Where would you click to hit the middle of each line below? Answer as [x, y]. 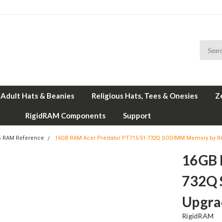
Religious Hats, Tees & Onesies [145, 96]
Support [137, 115]
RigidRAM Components [65, 115]
